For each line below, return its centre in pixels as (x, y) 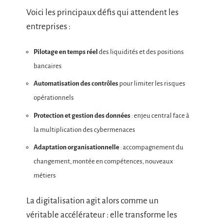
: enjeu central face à (160, 115)
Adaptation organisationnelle (76, 147)
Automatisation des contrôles (76, 83)
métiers (45, 175)
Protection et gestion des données (82, 115)
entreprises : (48, 27)
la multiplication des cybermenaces (84, 129)
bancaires (48, 66)
